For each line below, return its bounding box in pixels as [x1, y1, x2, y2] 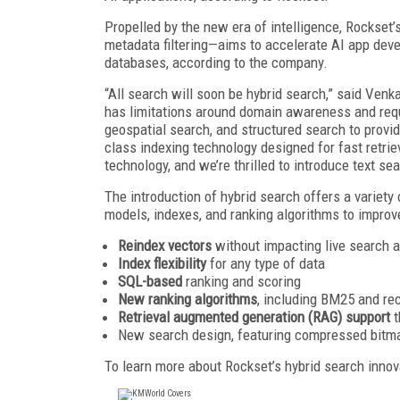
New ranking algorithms [118, 289, 257, 308]
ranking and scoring [186, 271, 301, 290]
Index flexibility [118, 254, 210, 272]
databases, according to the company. [104, 53, 328, 71]
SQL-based [118, 271, 186, 290]
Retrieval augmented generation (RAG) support [118, 307, 390, 326]
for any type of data [210, 254, 325, 272]
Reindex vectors [118, 236, 215, 254]
